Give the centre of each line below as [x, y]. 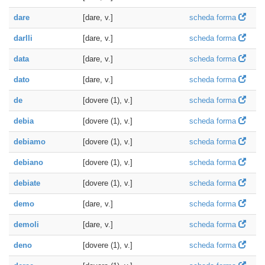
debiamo [30, 142]
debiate [27, 183]
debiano [28, 162]
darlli [23, 38]
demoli [26, 224]
